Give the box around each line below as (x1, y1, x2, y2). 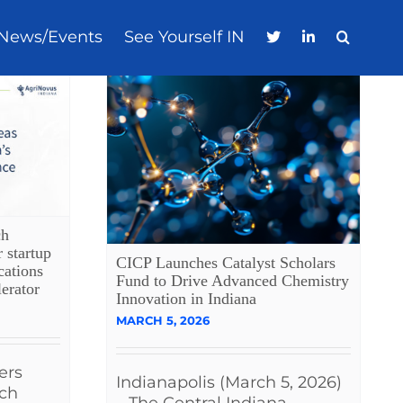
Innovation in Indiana (116, 290, 256, 309)
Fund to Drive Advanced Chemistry (116, 272, 349, 291)
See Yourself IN (124, 27, 246, 48)
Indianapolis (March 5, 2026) (116, 372, 342, 393)
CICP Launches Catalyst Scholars (116, 254, 336, 273)
